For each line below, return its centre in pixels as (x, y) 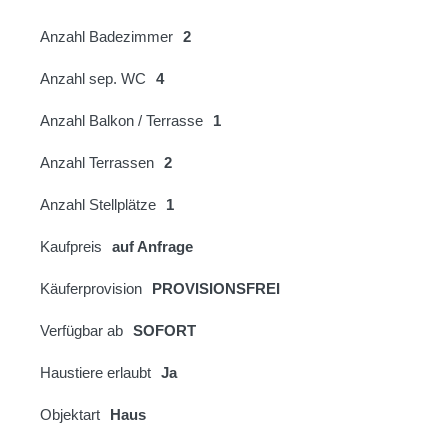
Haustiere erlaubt (95, 373)
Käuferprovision (91, 289)
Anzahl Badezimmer (106, 37)
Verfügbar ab (81, 331)
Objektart (70, 415)
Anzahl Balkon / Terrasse (121, 121)
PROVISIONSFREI (216, 289)
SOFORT (164, 331)
